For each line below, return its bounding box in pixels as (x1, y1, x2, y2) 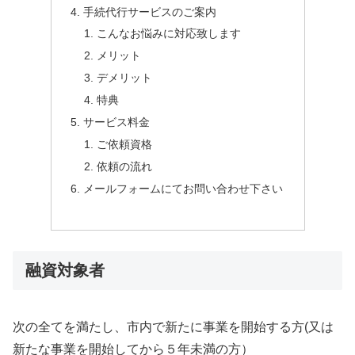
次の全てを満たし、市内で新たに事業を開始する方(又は (13, 319, 334, 334)
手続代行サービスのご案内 (82, 5, 216, 18)
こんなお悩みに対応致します (97, 27, 242, 40)
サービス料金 (82, 115, 150, 128)
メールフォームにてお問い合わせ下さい (82, 181, 283, 195)
